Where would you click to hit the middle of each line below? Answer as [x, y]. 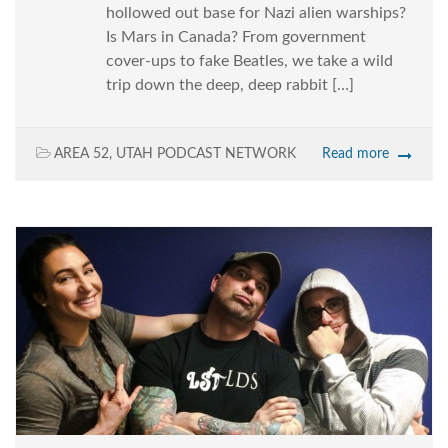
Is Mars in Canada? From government [236, 37]
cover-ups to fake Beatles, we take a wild [249, 61]
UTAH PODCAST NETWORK [206, 154]
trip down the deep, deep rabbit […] [230, 85]
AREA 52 [81, 154]
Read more [355, 154]
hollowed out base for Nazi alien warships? [256, 13]
